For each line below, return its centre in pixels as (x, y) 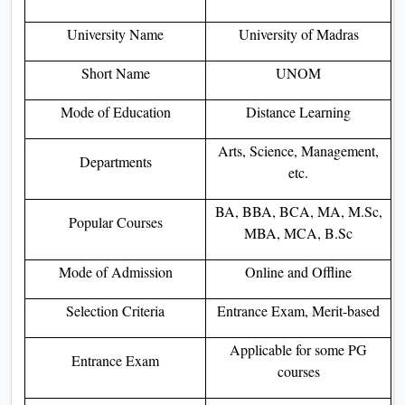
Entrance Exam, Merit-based (298, 310)
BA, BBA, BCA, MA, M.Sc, (298, 211)
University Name (115, 33)
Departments (115, 161)
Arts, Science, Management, (298, 150)
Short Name (115, 72)
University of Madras (298, 33)
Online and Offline (298, 271)
